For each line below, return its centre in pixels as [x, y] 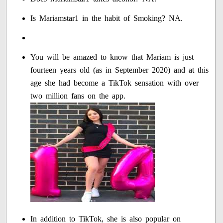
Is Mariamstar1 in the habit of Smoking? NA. [107, 18]
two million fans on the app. [78, 96]
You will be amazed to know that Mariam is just [112, 57]
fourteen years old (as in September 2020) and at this [120, 70]
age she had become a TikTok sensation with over [115, 83]
